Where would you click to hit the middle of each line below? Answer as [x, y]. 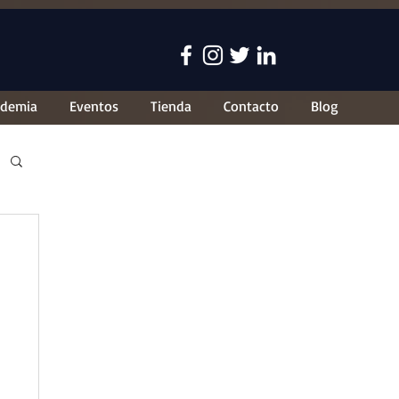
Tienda [171, 106]
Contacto [251, 106]
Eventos [94, 106]
